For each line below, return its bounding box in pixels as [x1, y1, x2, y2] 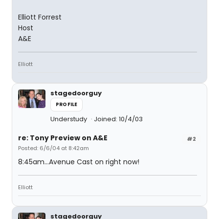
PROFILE [56, 101, 78, 108]
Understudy [50, 114, 88, 124]
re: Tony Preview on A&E [18, 133, 108, 143]
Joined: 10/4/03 [94, 114, 143, 124]
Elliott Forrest [18, 12, 62, 22]
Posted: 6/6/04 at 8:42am [18, 144, 89, 152]
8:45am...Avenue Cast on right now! [18, 157, 139, 167]
